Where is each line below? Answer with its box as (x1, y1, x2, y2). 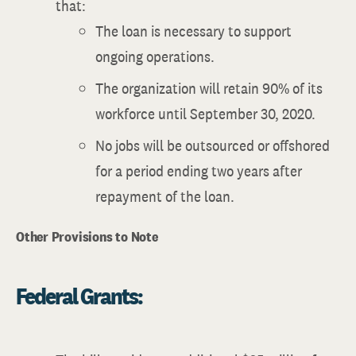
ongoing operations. (95, 46, 215, 67)
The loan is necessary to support (95, 21, 292, 41)
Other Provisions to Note (16, 227, 158, 246)
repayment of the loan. (95, 186, 234, 207)
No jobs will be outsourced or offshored (95, 135, 330, 156)
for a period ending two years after (95, 161, 302, 181)
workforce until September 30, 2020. (95, 103, 315, 124)
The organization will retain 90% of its (95, 78, 323, 99)
